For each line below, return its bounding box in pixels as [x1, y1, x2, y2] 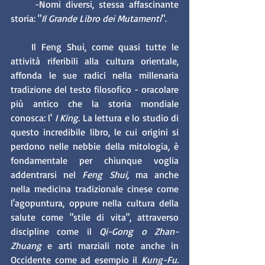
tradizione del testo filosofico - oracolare [11, 83, 179, 96]
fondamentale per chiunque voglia [11, 154, 179, 167]
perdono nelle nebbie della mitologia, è [11, 140, 179, 153]
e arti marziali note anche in [47, 240, 179, 252]
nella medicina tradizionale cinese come [11, 183, 179, 195]
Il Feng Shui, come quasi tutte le [11, 41, 32, 53]
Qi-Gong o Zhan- [99, 225, 179, 238]
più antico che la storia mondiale [11, 98, 179, 110]
